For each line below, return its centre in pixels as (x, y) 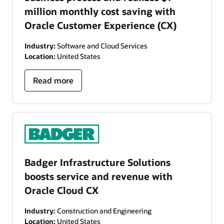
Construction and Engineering (103, 211)
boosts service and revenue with (98, 176)
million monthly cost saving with (100, 11)
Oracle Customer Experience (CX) (100, 25)
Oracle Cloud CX (61, 190)
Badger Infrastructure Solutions (97, 162)
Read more (53, 80)
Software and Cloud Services (101, 46)
